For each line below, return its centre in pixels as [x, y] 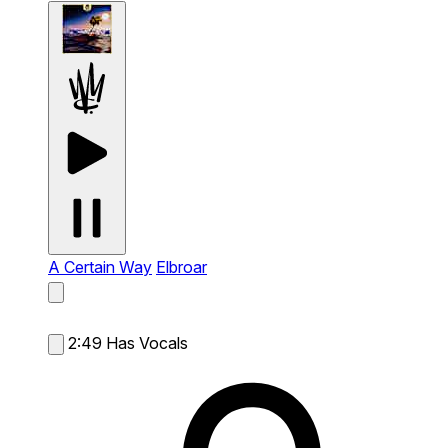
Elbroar [181, 266]
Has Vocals [147, 342]
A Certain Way [100, 266]
